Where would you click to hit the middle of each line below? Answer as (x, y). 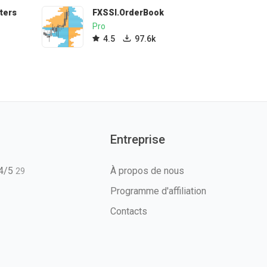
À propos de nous (147, 171)
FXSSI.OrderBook (128, 13)
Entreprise (138, 139)
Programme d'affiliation (158, 191)
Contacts (129, 211)
